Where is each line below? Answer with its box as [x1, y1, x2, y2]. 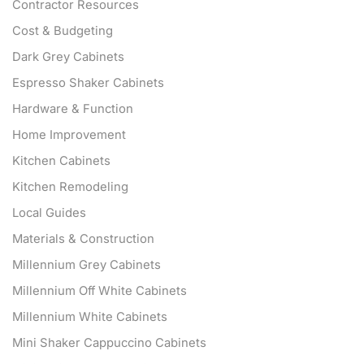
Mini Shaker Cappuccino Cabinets [12, 336, 206, 351]
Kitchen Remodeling [12, 180, 128, 195]
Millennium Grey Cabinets [12, 258, 161, 273]
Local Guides [12, 206, 86, 221]
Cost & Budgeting [12, 24, 113, 39]
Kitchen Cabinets [12, 154, 110, 169]
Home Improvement [12, 128, 126, 143]
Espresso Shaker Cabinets [12, 76, 164, 91]
